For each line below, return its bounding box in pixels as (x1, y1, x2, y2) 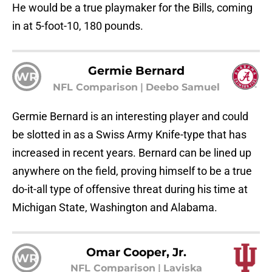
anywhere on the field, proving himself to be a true (12, 164, 252, 177)
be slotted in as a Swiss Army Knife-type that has (12, 127, 246, 141)
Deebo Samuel (145, 81, 220, 93)
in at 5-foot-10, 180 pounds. (12, 19, 143, 33)
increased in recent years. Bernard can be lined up (12, 146, 251, 159)
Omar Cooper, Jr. (86, 244, 186, 259)
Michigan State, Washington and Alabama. (12, 200, 217, 214)
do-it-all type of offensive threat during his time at (12, 182, 248, 195)
